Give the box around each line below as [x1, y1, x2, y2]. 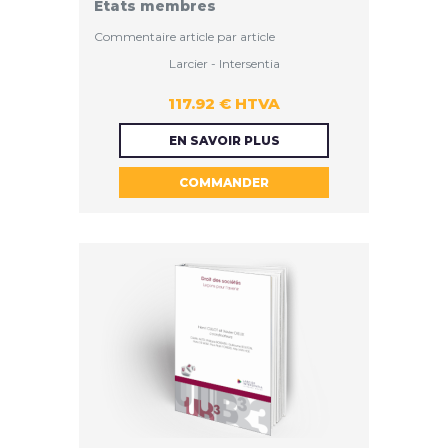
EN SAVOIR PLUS [168, 133, 280, 149]
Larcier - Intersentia [168, 56, 280, 72]
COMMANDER [179, 175, 269, 191]
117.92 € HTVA [168, 94, 280, 114]
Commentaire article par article [94, 29, 275, 45]
